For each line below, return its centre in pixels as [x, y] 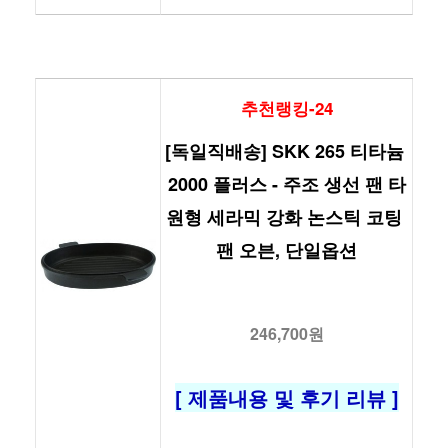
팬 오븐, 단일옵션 [286, 249]
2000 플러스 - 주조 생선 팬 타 [286, 183]
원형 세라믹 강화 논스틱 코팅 [284, 216]
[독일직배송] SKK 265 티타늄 [284, 150]
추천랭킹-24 [286, 107]
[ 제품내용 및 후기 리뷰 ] [286, 397]
